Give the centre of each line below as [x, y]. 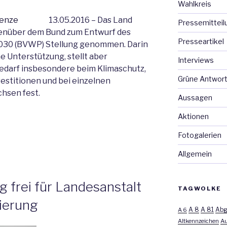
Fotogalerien [199, 135]
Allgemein [195, 154]
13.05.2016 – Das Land [90, 20]
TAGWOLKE [199, 188]
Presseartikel [201, 41]
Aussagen [195, 97]
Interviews [196, 60]
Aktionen [193, 116]
